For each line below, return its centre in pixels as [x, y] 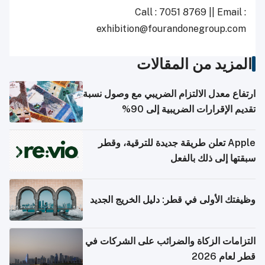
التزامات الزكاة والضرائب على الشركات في [170, 241]
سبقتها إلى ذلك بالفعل [213, 159]
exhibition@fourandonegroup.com [171, 29]
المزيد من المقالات [194, 64]
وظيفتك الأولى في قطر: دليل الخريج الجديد [173, 200]
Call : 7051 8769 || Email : [190, 12]
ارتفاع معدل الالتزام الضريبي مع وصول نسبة [169, 94]
